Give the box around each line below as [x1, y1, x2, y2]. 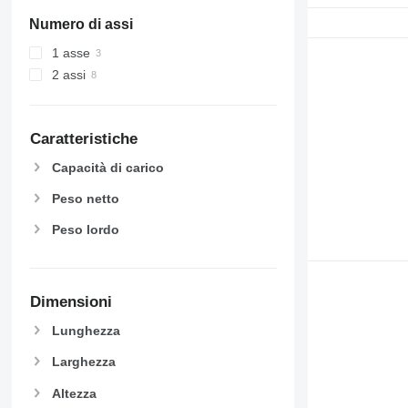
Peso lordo [51, 222, 119, 238]
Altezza [51, 385, 97, 401]
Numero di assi [28, 15, 133, 32]
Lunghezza [51, 323, 120, 339]
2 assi [51, 66, 86, 82]
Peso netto [51, 190, 119, 206]
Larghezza [51, 354, 116, 370]
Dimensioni [29, 293, 112, 311]
